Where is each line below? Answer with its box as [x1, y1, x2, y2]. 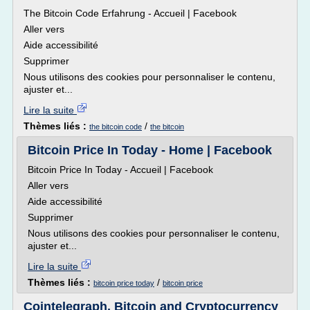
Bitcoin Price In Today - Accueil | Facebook [28, 164, 213, 175]
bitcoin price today [93, 279, 154, 287]
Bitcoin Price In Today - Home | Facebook [28, 143, 272, 157]
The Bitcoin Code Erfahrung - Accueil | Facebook [24, 8, 237, 19]
